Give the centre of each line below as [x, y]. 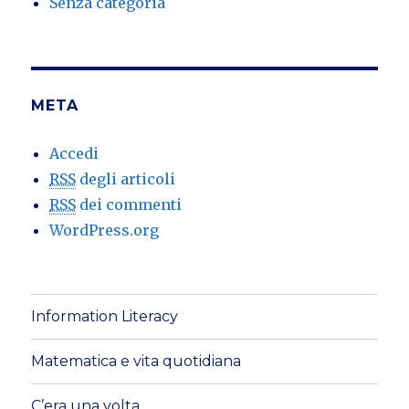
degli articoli [126, 178]
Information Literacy [105, 317]
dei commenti [129, 204]
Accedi [74, 153]
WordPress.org [105, 230]
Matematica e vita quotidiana [136, 362]
